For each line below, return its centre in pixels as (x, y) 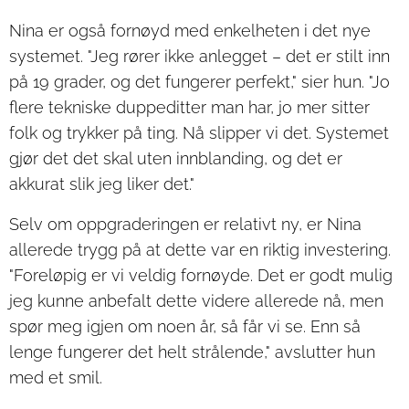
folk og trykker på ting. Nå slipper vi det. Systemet (199, 132)
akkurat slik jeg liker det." (102, 184)
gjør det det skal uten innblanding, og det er (176, 158)
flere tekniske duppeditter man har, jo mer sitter (189, 107)
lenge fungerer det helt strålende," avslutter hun (192, 351)
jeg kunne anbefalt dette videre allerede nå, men (196, 300)
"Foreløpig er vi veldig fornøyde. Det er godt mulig (201, 275)
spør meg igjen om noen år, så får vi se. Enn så (185, 326)
